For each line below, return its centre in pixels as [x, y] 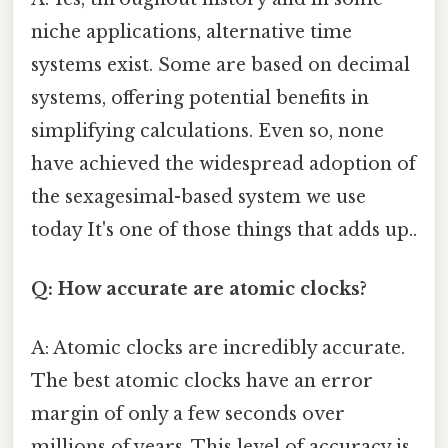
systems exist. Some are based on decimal [220, 64]
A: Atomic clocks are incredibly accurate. [218, 348]
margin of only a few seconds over [188, 414]
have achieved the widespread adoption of [223, 163]
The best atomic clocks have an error [202, 381]
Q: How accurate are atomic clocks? [199, 288]
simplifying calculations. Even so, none [207, 130]
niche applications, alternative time [191, 31]
